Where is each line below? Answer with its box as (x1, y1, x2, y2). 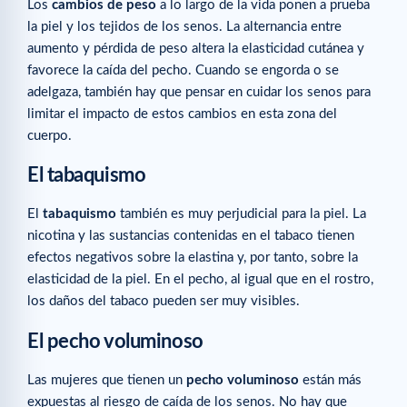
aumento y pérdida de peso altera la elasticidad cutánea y (27, 42, 364, 56)
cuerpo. (27, 129, 72, 144)
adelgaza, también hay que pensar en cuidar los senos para (27, 85, 371, 100)
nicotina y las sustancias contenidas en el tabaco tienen (27, 229, 354, 243)
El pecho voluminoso (27, 331, 203, 352)
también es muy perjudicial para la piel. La (116, 207, 366, 222)
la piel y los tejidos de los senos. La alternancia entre (27, 20, 342, 35)
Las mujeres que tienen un (27, 372, 186, 387)
